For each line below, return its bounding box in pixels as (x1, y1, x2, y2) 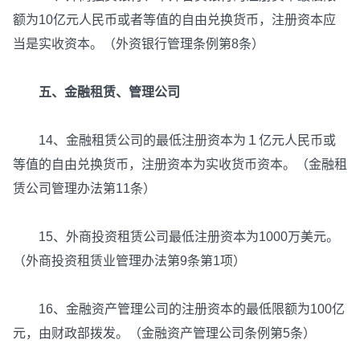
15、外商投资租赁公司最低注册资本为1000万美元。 (13, 230, 339, 244)
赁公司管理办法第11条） (13, 182, 156, 196)
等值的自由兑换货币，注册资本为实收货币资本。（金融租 (13, 157, 347, 172)
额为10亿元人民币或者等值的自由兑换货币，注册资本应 (13, 13, 336, 27)
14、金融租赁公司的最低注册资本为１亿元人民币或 (13, 133, 336, 148)
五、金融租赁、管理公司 (39, 85, 180, 100)
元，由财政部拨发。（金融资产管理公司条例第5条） (13, 326, 316, 341)
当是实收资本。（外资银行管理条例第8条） (13, 37, 264, 51)
